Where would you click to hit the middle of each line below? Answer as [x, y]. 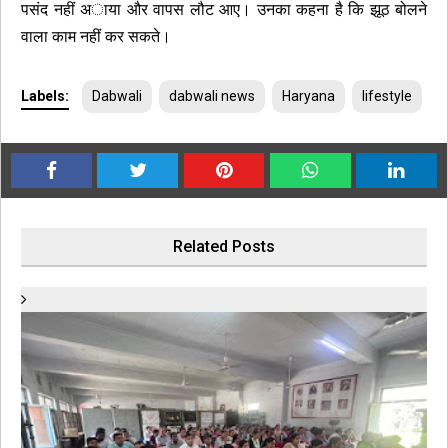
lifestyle [387, 96]
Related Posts [224, 246]
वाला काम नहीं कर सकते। [96, 36]
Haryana [308, 96]
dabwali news [212, 96]
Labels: [45, 96]
